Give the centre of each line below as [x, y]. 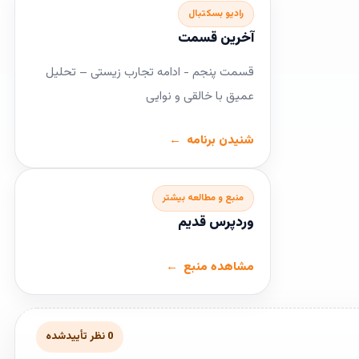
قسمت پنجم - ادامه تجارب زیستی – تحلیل [150, 73]
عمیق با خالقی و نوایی [200, 97]
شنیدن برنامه [220, 141]
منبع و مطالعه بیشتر [203, 198]
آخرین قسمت [216, 38]
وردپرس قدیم [216, 223]
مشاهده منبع [219, 267]
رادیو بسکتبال [216, 14]
